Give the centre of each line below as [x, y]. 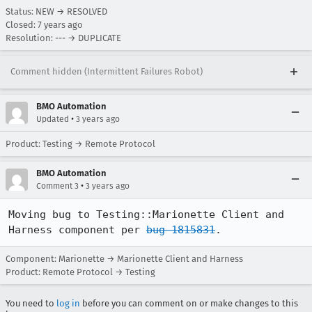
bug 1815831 [181, 230]
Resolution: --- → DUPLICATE [63, 38]
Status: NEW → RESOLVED [56, 11]
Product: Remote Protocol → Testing [80, 272]
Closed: [22, 25]
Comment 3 [57, 186]
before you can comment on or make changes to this [189, 303]
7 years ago [60, 25]
